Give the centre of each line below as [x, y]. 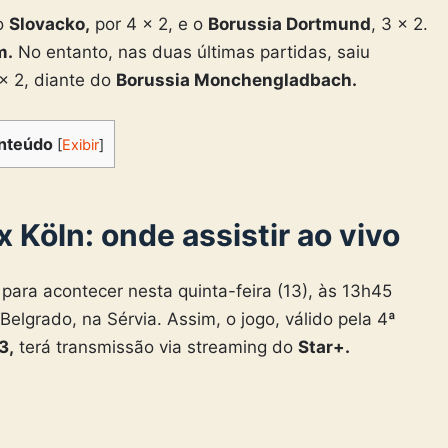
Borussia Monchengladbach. [236, 80]
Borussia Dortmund [289, 24]
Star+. [324, 346]
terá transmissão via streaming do [156, 346]
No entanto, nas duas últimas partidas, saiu [191, 52]
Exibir [81, 144]
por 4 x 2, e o [149, 24]
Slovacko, [49, 24]
